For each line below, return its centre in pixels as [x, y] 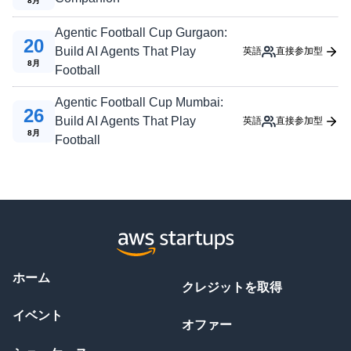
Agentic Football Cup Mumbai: [139, 102]
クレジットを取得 [232, 287]
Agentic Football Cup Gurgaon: [141, 32]
